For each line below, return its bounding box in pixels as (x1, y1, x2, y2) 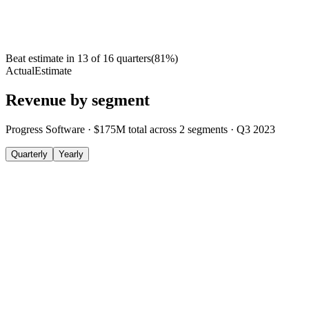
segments (188, 123, 228, 136)
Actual (6, 65, 34, 77)
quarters (117, 52, 151, 65)
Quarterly (11, 149, 48, 160)
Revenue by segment (6, 91, 150, 110)
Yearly (59, 149, 83, 160)
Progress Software (6, 123, 85, 136)
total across (128, 123, 179, 136)
